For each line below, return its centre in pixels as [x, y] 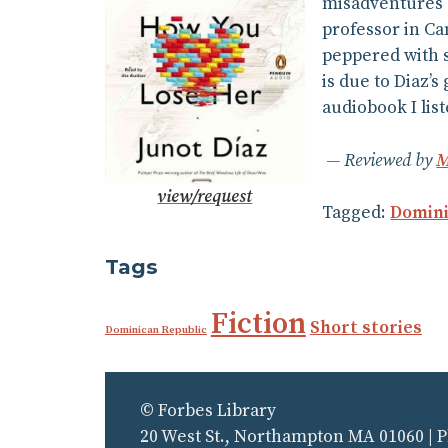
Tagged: [356, 212]
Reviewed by [390, 160]
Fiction [258, 324]
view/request [205, 196]
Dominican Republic [155, 329]
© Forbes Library [207, 410]
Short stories [365, 327]
